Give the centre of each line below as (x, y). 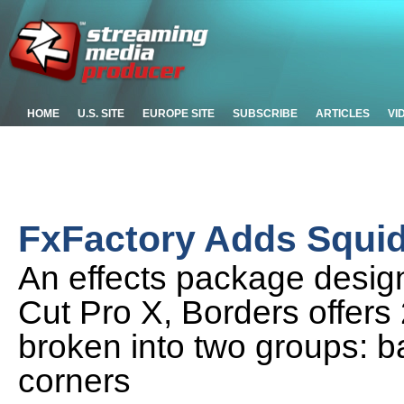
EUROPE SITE (179, 114)
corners (74, 381)
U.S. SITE (101, 114)
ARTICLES (343, 114)
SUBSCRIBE (265, 114)
